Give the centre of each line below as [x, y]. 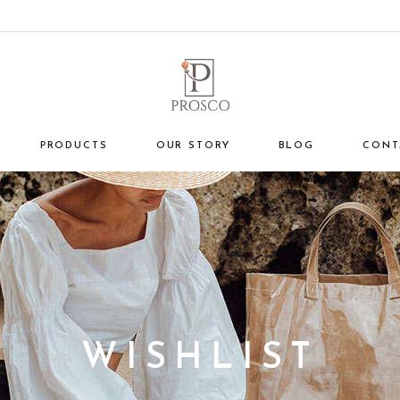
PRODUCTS [74, 146]
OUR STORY [193, 146]
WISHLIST [200, 358]
